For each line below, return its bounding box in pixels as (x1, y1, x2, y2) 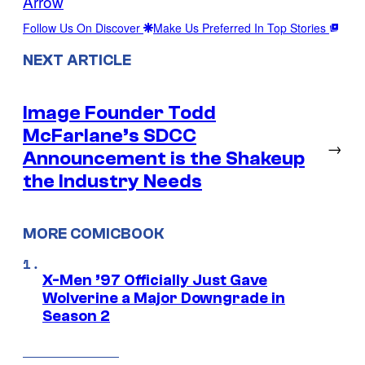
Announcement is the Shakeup (23, 147, 305, 169)
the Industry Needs (23, 169, 202, 192)
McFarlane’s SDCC (23, 124, 196, 147)
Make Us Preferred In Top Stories (153, 19, 329, 36)
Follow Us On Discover (23, 19, 143, 36)
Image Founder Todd (23, 101, 216, 124)
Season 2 (42, 307, 110, 326)
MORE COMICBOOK (23, 225, 164, 244)
